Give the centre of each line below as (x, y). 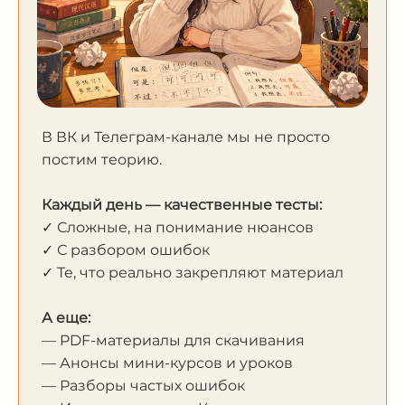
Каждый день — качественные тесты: (182, 204)
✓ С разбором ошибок (126, 250)
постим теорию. (102, 159)
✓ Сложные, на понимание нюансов (178, 227)
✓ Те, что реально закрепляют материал (193, 272)
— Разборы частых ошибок (143, 385)
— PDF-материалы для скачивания (173, 340)
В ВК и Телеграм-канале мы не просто (186, 137)
